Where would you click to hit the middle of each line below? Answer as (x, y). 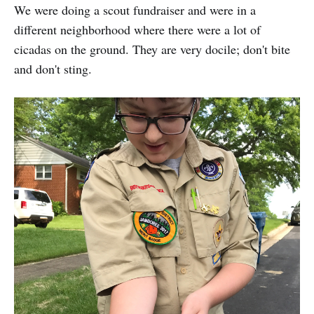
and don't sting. (53, 68)
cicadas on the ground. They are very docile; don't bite (152, 49)
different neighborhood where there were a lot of (137, 29)
